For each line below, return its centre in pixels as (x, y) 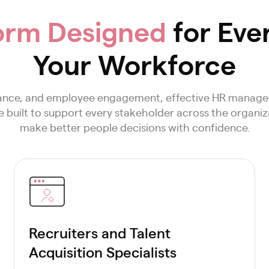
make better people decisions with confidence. (134, 127)
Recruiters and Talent (99, 232)
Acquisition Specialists (102, 252)
